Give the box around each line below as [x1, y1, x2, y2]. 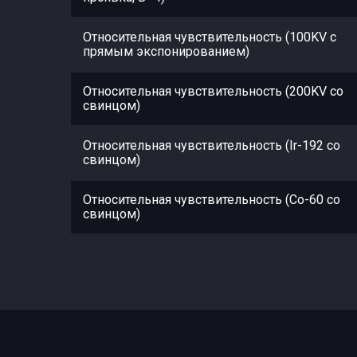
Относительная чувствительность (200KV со [83, 83, 343, 99]
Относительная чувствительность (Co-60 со [83, 191, 340, 207]
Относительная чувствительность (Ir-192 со [83, 137, 340, 153]
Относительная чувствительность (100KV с [83, 29, 336, 45]
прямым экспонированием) [83, 43, 249, 59]
